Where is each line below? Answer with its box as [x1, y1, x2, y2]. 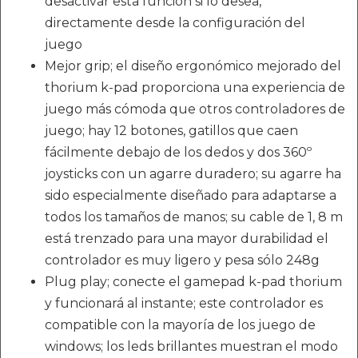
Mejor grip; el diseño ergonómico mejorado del [45, 58, 341, 74]
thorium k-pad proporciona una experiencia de [45, 80, 345, 96]
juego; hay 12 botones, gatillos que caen [45, 123, 298, 139]
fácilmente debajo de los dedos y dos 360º [45, 145, 312, 161]
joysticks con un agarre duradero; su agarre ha [45, 166, 341, 182]
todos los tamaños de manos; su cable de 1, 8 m [45, 209, 343, 225]
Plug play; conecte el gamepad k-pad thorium [45, 274, 342, 290]
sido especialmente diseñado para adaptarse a [45, 188, 336, 204]
